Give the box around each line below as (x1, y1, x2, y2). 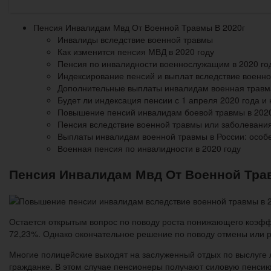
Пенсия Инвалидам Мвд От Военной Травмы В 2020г (33, 21, 245, 33)
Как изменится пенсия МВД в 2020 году (57, 45, 214, 57)
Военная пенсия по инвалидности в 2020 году (57, 142, 241, 154)
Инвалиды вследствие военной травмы (57, 33, 213, 45)
